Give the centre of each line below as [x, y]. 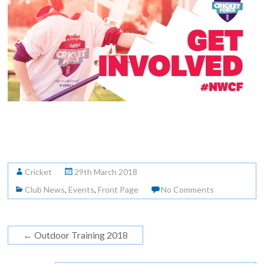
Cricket [39, 172]
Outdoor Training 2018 [80, 235]
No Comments [188, 190]
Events [82, 190]
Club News [45, 190]
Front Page [118, 190]
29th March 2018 [106, 172]
